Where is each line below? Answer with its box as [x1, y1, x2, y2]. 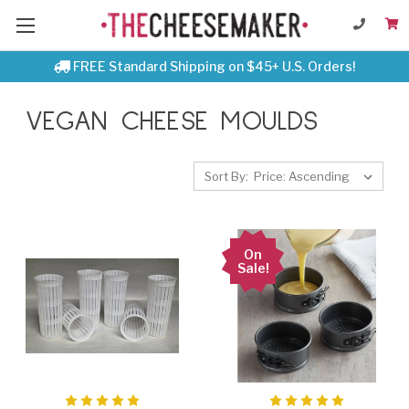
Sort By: [204, 169, 248, 184]
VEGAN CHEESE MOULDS [26, 108, 318, 135]
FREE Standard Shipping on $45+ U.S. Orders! [70, 58, 355, 74]
